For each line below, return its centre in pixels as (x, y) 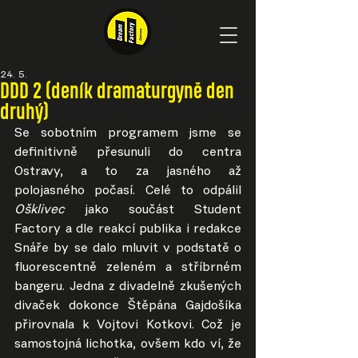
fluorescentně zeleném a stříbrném (128, 268)
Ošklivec (50, 210)
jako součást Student (163, 210)
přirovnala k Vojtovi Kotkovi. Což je (128, 325)
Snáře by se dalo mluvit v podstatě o (128, 249)
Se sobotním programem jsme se (128, 133)
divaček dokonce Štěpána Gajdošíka (128, 306)
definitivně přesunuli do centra (128, 153)
